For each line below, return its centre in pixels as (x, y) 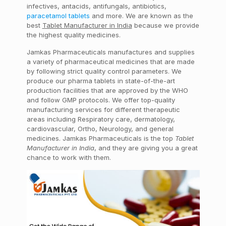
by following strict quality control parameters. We (104, 71)
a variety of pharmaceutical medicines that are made (110, 62)
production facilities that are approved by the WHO (107, 90)
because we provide (165, 25)
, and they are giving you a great (146, 148)
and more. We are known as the (141, 16)
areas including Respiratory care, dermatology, (101, 119)
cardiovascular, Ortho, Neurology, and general (100, 129)
